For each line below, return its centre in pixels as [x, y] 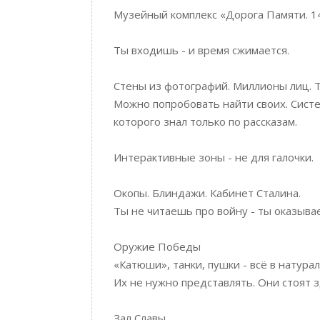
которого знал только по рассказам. [205, 121]
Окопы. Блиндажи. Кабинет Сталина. [207, 193]
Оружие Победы [157, 246]
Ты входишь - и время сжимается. [201, 50]
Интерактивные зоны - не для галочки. [214, 157]
